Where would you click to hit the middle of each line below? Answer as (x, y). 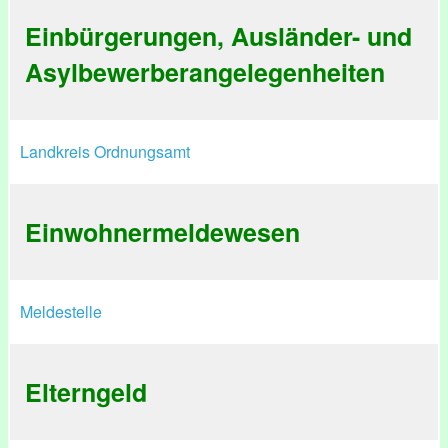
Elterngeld (86, 392)
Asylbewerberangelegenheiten (205, 72)
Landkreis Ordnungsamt (105, 151)
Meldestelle (61, 311)
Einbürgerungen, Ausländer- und (218, 36)
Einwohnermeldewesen (162, 232)
